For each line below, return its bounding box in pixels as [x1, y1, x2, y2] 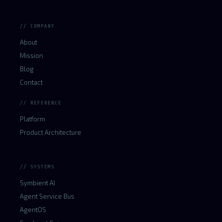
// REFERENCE [20, 100, 61, 106]
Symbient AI [20, 179, 55, 187]
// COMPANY [20, 23, 55, 29]
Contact [20, 78, 43, 86]
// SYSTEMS [20, 164, 55, 169]
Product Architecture [20, 128, 81, 136]
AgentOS [20, 206, 46, 214]
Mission [20, 52, 43, 59]
